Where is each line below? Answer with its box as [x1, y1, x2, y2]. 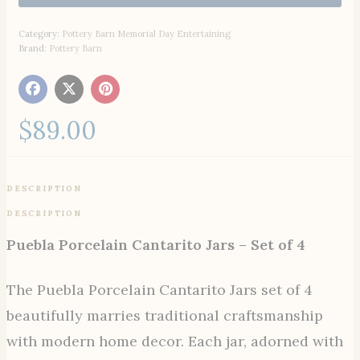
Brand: [18, 42, 49, 54]
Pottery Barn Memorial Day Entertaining [62, 27, 231, 39]
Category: [18, 27, 62, 39]
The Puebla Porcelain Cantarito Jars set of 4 [6, 280, 313, 299]
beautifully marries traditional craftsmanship [6, 305, 323, 325]
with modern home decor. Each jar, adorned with [6, 331, 343, 350]
